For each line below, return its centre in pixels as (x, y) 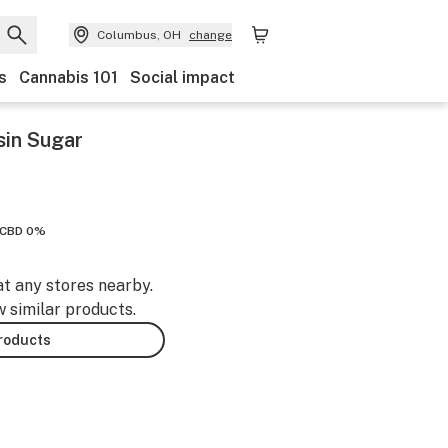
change (210, 35)
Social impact (182, 77)
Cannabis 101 (68, 77)
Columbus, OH (139, 35)
